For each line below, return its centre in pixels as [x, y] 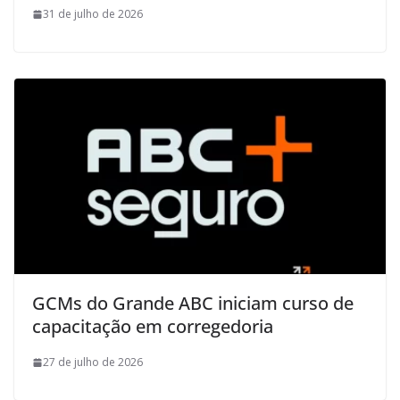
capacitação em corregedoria [153, 327]
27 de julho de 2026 [93, 362]
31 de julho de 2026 [93, 14]
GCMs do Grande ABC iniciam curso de [193, 304]
